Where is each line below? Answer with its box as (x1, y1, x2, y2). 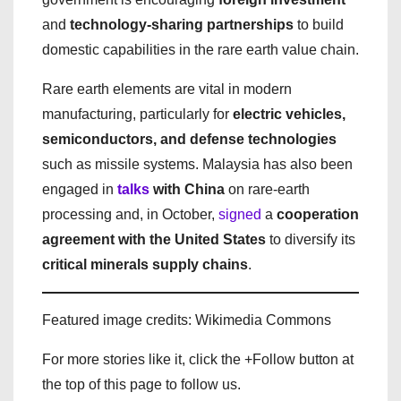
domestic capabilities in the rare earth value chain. (42, 42, 359, 58)
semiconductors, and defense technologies (42, 132, 337, 148)
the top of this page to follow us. (42, 377, 241, 393)
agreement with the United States (42, 232, 266, 248)
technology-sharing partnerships (70, 17, 294, 33)
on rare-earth (225, 182, 310, 198)
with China (149, 182, 225, 198)
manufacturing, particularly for (42, 107, 233, 123)
